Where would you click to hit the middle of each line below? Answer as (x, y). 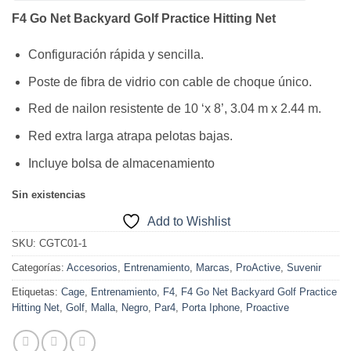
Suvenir (304, 268)
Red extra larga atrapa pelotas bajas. (130, 136)
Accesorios (92, 268)
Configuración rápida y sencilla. (116, 55)
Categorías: (39, 268)
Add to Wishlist (188, 222)
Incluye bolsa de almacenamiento (121, 163)
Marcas (213, 268)
